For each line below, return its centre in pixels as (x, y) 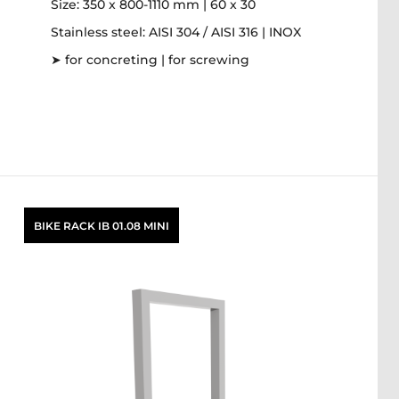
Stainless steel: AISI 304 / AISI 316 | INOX (176, 32)
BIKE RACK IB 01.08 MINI (102, 225)
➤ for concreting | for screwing (150, 60)
